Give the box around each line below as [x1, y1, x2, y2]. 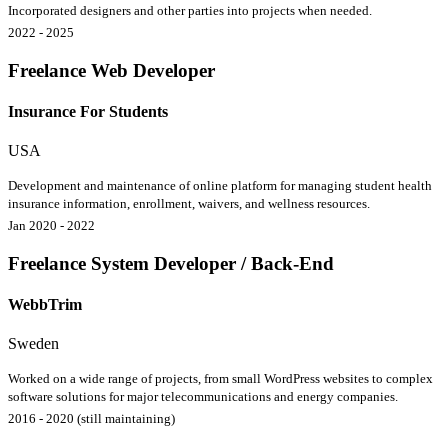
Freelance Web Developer [8, 59, 215, 81]
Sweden [8, 335, 59, 353]
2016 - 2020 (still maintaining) [8, 411, 175, 427]
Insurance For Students [8, 102, 168, 120]
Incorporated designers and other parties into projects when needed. [8, 2, 372, 18]
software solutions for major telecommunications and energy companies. [8, 389, 398, 405]
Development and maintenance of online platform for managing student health [8, 178, 432, 194]
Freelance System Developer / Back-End [8, 252, 334, 274]
